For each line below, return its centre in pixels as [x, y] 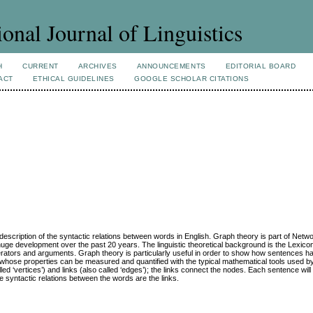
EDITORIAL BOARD [261, 66]
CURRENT [41, 66]
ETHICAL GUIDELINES [73, 79]
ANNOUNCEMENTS [171, 66]
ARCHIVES [97, 66]
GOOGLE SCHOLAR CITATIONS [191, 79]
